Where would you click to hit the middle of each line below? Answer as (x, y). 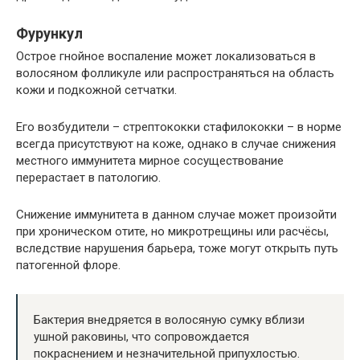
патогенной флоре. (68, 266)
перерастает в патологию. (88, 178)
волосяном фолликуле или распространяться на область (175, 74)
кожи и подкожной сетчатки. (96, 90)
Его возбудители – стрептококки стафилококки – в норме (179, 127)
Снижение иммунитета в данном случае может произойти (176, 215)
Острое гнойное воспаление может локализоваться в (166, 57)
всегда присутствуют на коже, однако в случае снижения (176, 144)
